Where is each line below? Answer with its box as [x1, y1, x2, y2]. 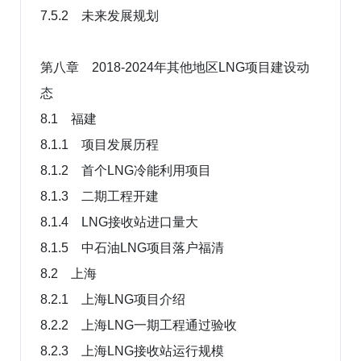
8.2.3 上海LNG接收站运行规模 [40, 343, 224, 358]
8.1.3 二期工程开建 [40, 189, 159, 203]
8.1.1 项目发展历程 [40, 137, 159, 151]
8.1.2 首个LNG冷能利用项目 [40, 163, 211, 177]
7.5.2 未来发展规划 [40, 8, 159, 23]
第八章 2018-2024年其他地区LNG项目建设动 [40, 60, 309, 74]
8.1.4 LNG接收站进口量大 [40, 214, 198, 229]
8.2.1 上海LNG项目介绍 [40, 292, 185, 306]
